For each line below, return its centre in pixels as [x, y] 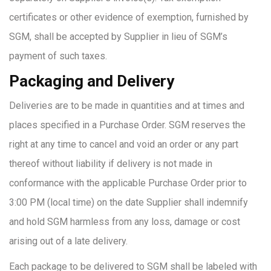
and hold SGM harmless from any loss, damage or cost [125, 222]
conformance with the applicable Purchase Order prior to [128, 183]
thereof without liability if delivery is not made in [111, 164]
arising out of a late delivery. [68, 241]
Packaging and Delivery [92, 81]
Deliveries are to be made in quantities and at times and [127, 106]
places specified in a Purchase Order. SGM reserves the [127, 125]
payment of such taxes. [58, 56]
